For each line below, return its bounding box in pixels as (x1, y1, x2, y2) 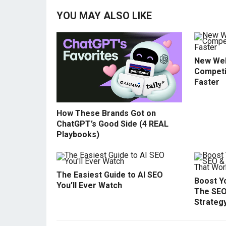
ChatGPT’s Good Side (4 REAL (56, 119, 168, 129)
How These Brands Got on (56, 108, 156, 119)
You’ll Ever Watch (56, 181, 122, 191)
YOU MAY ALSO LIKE (56, 10, 152, 22)
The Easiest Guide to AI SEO (56, 170, 163, 180)
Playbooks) (56, 130, 99, 140)
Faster (194, 77, 219, 87)
